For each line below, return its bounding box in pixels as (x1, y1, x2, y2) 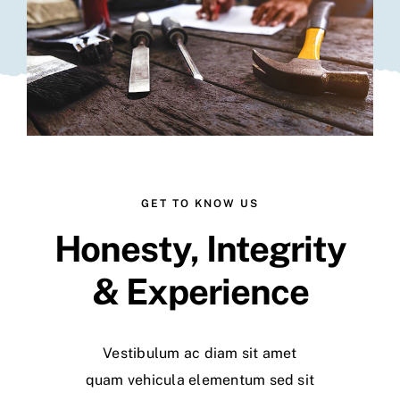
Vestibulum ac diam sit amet (103, 345, 297, 362)
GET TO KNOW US (141, 197, 259, 211)
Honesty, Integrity (54, 228, 346, 271)
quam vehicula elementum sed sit (85, 371, 315, 389)
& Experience (91, 271, 309, 313)
